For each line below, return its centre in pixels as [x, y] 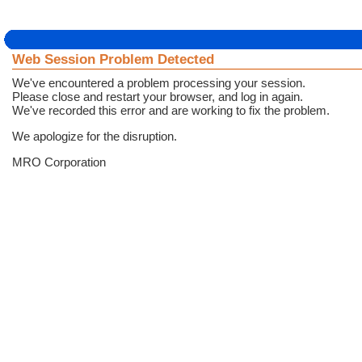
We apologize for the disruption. [95, 136]
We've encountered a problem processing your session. [159, 83]
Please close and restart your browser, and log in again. [158, 97]
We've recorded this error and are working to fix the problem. [171, 110]
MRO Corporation [59, 162]
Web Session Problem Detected [113, 59]
